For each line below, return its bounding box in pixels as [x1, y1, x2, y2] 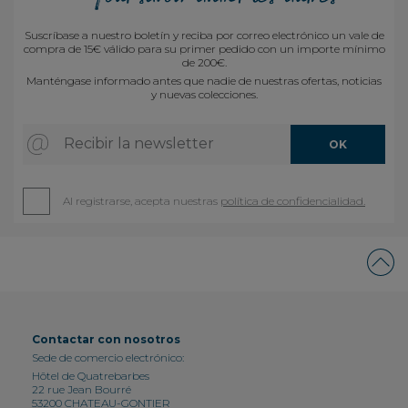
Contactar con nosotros [32, 331, 180, 346]
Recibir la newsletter [63, 134, 214, 152]
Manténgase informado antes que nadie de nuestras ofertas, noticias [26, 73, 382, 87]
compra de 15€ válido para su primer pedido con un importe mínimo [23, 41, 385, 56]
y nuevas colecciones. [150, 87, 258, 101]
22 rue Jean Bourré [32, 382, 131, 396]
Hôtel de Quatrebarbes [32, 368, 149, 382]
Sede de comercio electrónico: [32, 350, 184, 364]
